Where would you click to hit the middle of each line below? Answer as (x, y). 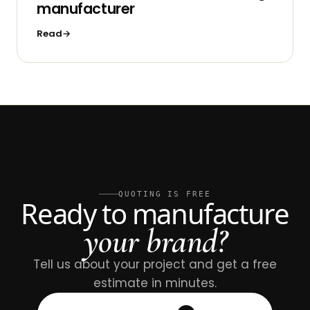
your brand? (155, 241)
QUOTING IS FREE (165, 194)
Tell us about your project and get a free (155, 264)
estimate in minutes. (155, 283)
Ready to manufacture (155, 213)
